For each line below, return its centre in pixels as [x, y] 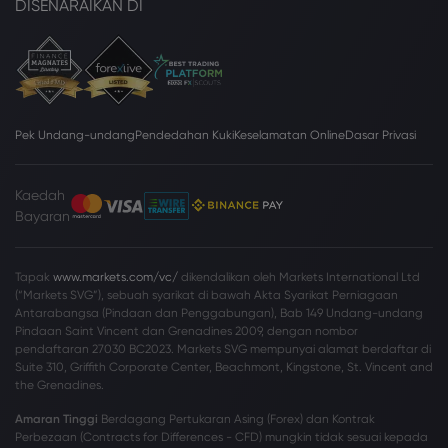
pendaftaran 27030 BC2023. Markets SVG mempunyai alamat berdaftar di [223, 349]
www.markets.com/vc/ [115, 277]
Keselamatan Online [289, 135]
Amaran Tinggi [56, 419]
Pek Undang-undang [75, 135]
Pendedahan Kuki [184, 135]
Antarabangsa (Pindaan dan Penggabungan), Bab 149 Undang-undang [219, 313]
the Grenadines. [59, 385]
